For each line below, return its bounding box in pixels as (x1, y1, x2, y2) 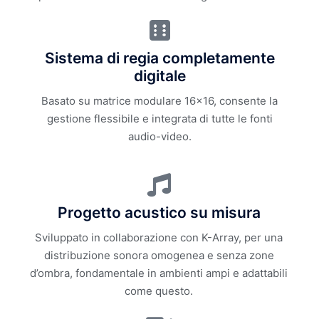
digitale (133, 67, 186, 85)
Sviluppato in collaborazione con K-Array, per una (35, 231, 283, 245)
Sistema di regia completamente (44, 49, 275, 68)
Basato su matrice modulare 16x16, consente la (41, 94, 278, 108)
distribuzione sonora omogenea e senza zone (43, 249, 274, 263)
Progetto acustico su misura (57, 204, 261, 222)
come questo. (125, 284, 193, 298)
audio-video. (127, 130, 192, 144)
